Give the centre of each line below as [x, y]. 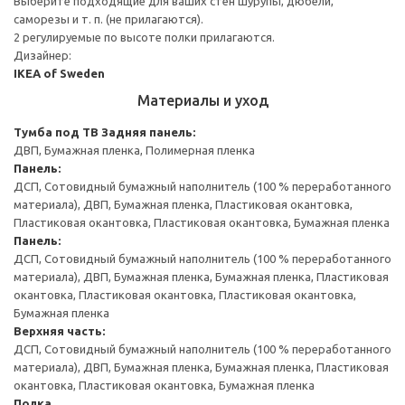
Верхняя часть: [59, 330]
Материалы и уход [202, 100]
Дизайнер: [42, 55]
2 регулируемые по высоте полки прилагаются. [144, 37]
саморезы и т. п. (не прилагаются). [108, 19]
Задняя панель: [148, 132]
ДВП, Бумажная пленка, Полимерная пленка [134, 150]
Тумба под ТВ [56, 132]
